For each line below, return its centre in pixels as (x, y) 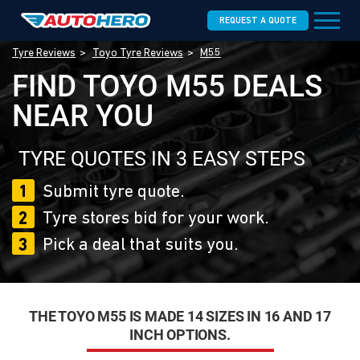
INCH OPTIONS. (180, 335)
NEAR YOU (83, 116)
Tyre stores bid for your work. (155, 219)
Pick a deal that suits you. (140, 245)
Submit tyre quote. (113, 192)
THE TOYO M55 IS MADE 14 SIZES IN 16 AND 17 (180, 316)
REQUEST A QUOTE (258, 21)
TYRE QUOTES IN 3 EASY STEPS (162, 159)
